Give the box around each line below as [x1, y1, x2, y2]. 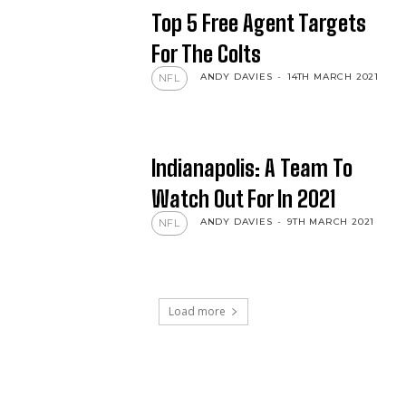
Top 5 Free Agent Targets [150, 10, 366, 37]
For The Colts [150, 41, 261, 68]
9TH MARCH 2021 [287, 215, 375, 227]
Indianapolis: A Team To [150, 154, 353, 181]
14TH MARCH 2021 [287, 71, 380, 83]
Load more [168, 304, 226, 320]
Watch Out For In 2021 [150, 185, 335, 212]
